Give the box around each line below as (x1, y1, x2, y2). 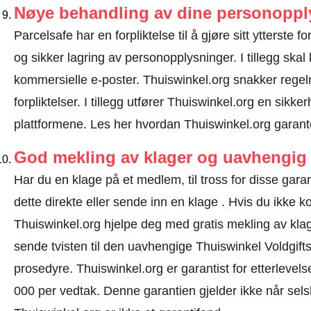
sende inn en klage (109, 194, 218, 209)
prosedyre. (13, 261, 73, 276)
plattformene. (13, 117, 90, 131)
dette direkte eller (13, 194, 110, 209)
